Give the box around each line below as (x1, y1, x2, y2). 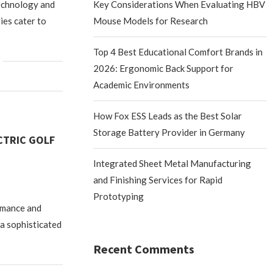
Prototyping (93, 191, 144, 202)
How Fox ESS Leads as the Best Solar (93, 110, 243, 121)
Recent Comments (93, 241, 195, 257)
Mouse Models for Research (93, 15, 208, 26)
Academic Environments (93, 79, 190, 90)
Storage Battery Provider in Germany (93, 127, 246, 138)
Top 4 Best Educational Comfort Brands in (93, 46, 263, 57)
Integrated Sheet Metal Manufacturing (93, 158, 252, 169)
